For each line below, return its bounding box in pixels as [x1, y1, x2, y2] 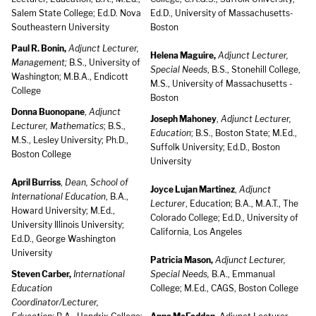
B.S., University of [67, 57, 140, 68]
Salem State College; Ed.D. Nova [11, 8, 141, 18]
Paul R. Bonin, [11, 43, 66, 54]
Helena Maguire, [150, 50, 216, 61]
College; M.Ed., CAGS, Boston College [150, 283, 298, 293]
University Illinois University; [11, 219, 124, 230]
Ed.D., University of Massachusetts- [150, 8, 293, 18]
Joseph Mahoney [150, 114, 217, 124]
